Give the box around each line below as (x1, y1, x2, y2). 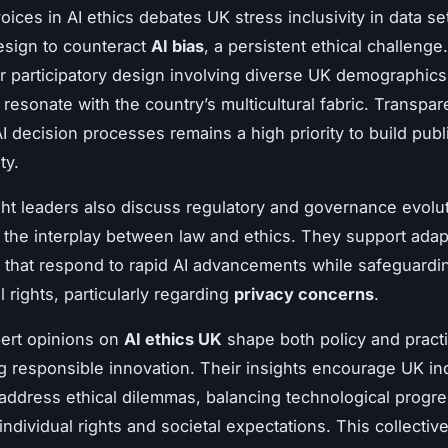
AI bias (151, 36, 204, 57)
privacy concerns (234, 284, 374, 305)
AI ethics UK (124, 329, 222, 350)
